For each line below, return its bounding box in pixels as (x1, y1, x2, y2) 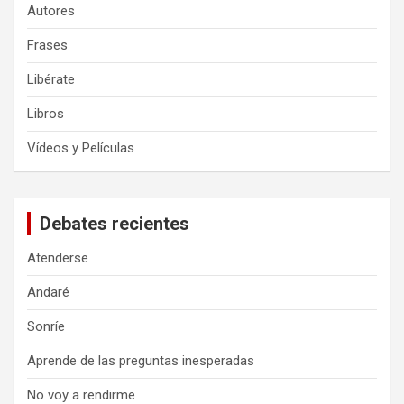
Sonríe (27, 318, 65, 335)
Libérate (27, 71, 75, 88)
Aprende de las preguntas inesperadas (27, 353, 254, 370)
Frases (27, 37, 68, 54)
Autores (27, 3, 75, 20)
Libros (27, 106, 64, 123)
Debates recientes (40, 213, 189, 235)
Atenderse (27, 250, 88, 267)
